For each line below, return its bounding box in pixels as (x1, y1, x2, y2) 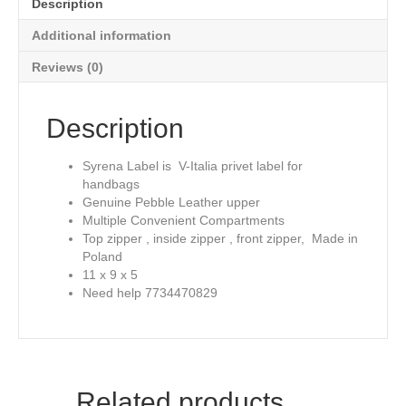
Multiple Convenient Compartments (82, 213, 285, 228)
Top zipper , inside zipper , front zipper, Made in (82, 231, 358, 246)
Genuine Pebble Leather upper (82, 195, 260, 210)
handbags (82, 177, 140, 192)
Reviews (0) (32, 60, 103, 75)
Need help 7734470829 (82, 285, 217, 301)
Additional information (32, 28, 171, 43)
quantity (17, 23, 69, 38)
